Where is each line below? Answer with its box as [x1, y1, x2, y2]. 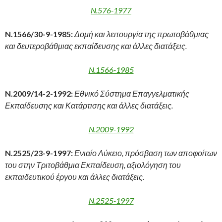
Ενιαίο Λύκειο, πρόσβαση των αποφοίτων [74, 148, 217, 158]
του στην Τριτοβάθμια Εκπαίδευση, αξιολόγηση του [5, 160, 181, 169]
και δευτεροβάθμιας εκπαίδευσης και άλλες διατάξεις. [5, 41, 187, 51]
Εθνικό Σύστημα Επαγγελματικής [74, 89, 189, 98]
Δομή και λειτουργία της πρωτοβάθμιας [74, 29, 209, 39]
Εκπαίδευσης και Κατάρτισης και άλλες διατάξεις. [5, 101, 173, 110]
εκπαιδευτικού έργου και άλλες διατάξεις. [5, 172, 144, 181]
